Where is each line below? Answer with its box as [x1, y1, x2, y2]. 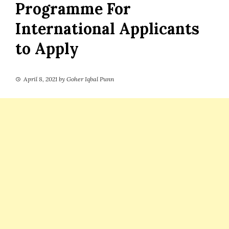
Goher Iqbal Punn [66, 75, 114, 83]
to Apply [15, 38, 79, 58]
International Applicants [15, 18, 199, 38]
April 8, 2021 [24, 75, 57, 83]
